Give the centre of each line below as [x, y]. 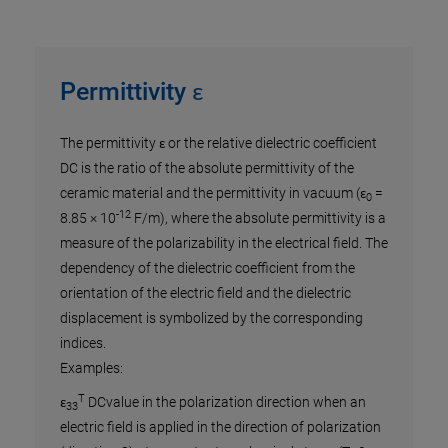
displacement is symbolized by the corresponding [211, 318]
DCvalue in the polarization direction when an [227, 402]
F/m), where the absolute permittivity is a [258, 218]
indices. [83, 343]
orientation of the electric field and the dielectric [205, 293]
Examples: [91, 368]
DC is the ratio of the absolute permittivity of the [207, 168]
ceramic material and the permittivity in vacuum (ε [213, 193]
